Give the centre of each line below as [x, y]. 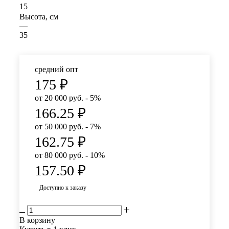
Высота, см [39, 17]
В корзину [37, 220]
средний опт [56, 70]
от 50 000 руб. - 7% [68, 127]
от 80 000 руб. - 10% [70, 155]
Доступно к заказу [63, 188]
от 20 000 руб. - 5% [68, 98]
